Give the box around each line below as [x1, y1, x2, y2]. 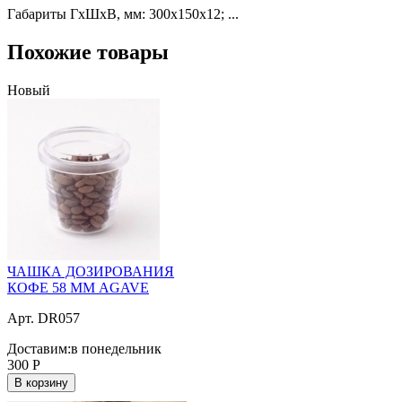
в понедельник [71, 340, 162, 356]
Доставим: [7, 340, 71, 356]
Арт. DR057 [7, 310, 80, 326]
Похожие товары [7, 39, 169, 64]
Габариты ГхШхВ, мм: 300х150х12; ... [7, 6, 239, 22]
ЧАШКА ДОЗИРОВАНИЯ [7, 263, 174, 279]
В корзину [14, 375, 68, 389]
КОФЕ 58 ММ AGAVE [7, 279, 149, 295]
